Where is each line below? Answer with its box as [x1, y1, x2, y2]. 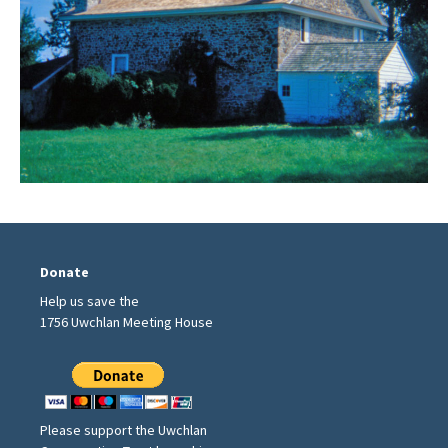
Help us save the [40, 292, 139, 311]
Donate [40, 263, 89, 282]
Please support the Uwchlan [40, 421, 207, 440]
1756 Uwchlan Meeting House [40, 313, 213, 332]
